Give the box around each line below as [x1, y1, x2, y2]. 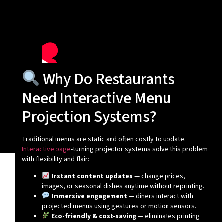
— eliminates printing [136, 211, 200, 221]
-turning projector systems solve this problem [70, 144, 208, 155]
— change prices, [132, 171, 185, 181]
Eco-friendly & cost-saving [51, 211, 136, 221]
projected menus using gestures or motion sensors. [41, 201, 196, 211]
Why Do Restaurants [40, 68, 175, 91]
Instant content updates [51, 171, 133, 181]
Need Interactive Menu [21, 87, 171, 110]
